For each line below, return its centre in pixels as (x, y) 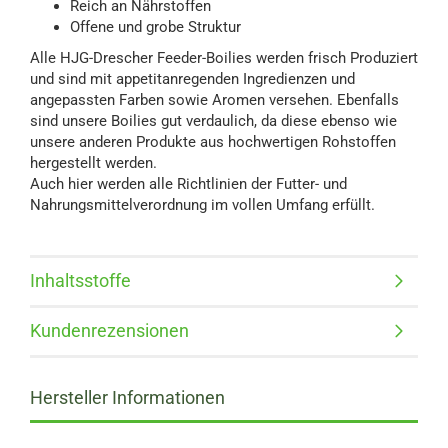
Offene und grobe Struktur (155, 27)
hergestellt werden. (93, 163)
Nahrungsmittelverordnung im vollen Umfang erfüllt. (202, 205)
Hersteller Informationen (127, 397)
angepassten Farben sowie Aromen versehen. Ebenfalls (214, 100)
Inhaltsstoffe (80, 280)
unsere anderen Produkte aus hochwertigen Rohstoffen (213, 142)
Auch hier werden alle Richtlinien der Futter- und (188, 184)
